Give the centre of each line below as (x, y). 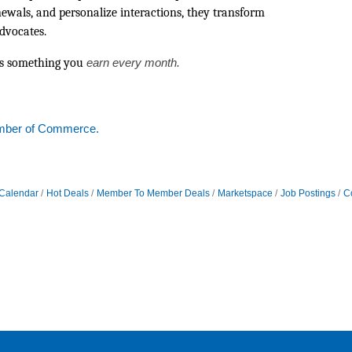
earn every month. (133, 62)
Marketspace (245, 193)
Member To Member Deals (153, 193)
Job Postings (308, 193)
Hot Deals (67, 193)
